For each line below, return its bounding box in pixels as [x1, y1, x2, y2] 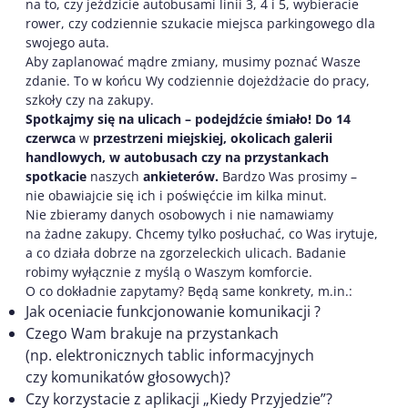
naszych [87, 167, 143, 185]
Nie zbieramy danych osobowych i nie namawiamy [25, 205, 333, 223]
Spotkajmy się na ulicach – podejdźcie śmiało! [25, 109, 311, 127]
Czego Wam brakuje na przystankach [25, 322, 279, 343]
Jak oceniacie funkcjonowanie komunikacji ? [25, 301, 321, 321]
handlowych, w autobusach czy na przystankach [25, 148, 329, 166]
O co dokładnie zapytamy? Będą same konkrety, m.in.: [25, 281, 352, 300]
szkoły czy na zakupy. [25, 90, 154, 108]
